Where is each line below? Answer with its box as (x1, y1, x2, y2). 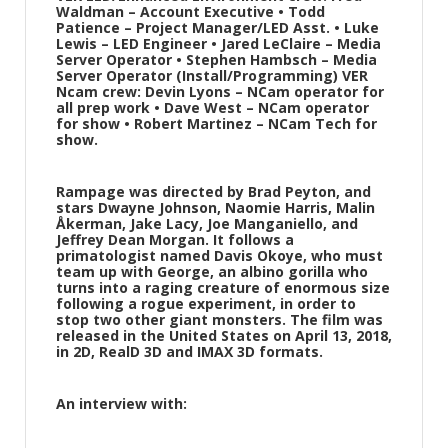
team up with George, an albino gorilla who (56, 262, 368, 281)
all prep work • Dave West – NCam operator (56, 98, 369, 117)
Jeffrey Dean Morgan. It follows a (56, 230, 294, 249)
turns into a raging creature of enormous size (56, 278, 390, 297)
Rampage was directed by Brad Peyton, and (56, 182, 371, 201)
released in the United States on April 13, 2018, (56, 326, 392, 345)
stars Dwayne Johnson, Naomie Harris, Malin (56, 198, 375, 217)
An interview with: (56, 394, 187, 413)
